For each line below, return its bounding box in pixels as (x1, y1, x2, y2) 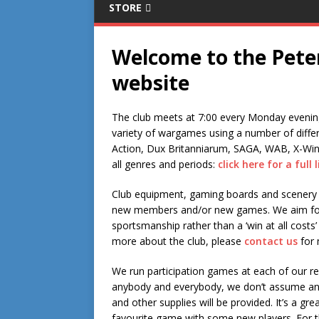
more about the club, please (112, 234, 244, 248)
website (112, 69, 189, 96)
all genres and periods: (112, 157, 218, 171)
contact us (244, 234, 298, 248)
